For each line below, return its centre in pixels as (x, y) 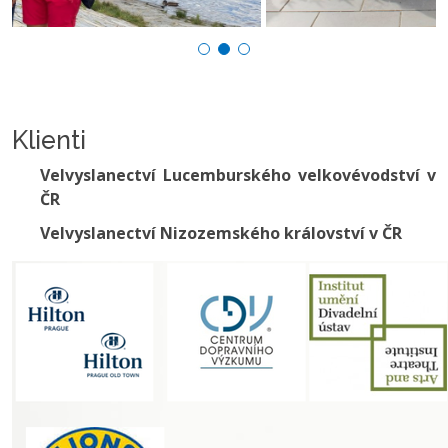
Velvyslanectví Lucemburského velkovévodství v (238, 175)
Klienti (49, 140)
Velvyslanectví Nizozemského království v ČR (221, 233)
